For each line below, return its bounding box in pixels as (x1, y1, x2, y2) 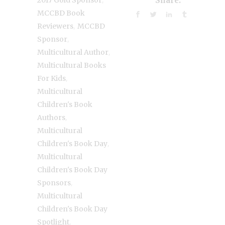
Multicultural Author (37, 47, 108, 57)
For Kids (37, 73, 66, 83)
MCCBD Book (37, 8, 85, 18)
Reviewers (37, 21, 73, 31)
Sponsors (37, 178, 71, 187)
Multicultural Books (37, 60, 106, 70)
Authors (37, 113, 65, 122)
